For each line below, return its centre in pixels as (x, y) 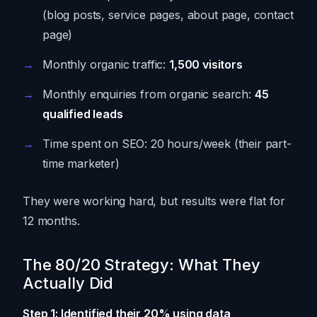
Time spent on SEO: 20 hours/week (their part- (167, 144)
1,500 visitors (206, 65)
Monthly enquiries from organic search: (149, 94)
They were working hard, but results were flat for (154, 201)
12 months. (51, 221)
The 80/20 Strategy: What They (142, 265)
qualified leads (83, 114)
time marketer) (81, 164)
